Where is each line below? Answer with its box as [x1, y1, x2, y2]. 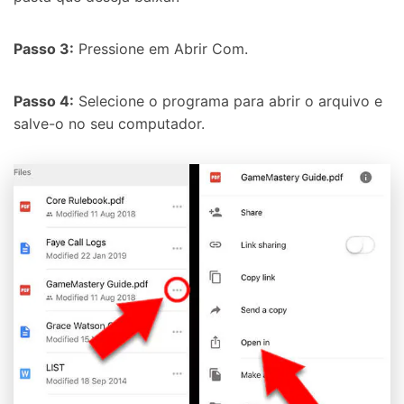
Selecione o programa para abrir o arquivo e [74, 91, 382, 110]
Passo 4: [14, 91, 74, 110]
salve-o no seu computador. [14, 114, 205, 133]
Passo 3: [14, 39, 74, 58]
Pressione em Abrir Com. [74, 39, 248, 58]
